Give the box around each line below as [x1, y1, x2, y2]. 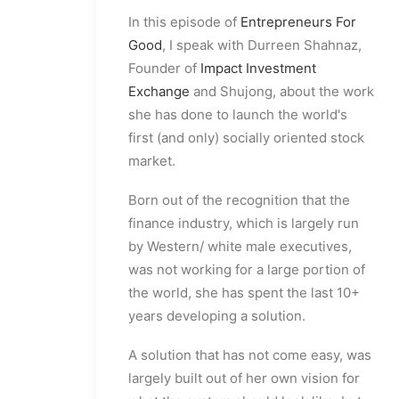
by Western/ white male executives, [128, 238, 352, 256]
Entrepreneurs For [240, 13, 356, 31]
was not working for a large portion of [128, 261, 365, 279]
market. [128, 152, 175, 170]
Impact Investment [200, 60, 316, 77]
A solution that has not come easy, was [128, 346, 371, 364]
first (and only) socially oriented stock [128, 129, 364, 147]
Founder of [128, 60, 200, 77]
